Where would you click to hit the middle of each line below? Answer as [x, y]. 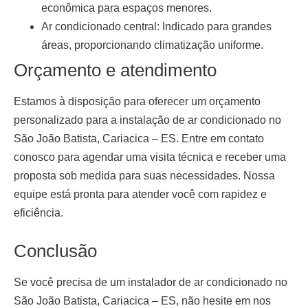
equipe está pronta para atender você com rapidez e [140, 195]
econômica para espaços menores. [126, 8]
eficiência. [38, 213]
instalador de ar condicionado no [208, 283]
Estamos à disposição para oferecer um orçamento [137, 102]
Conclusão [55, 251]
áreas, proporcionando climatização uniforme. [152, 45]
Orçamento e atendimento [115, 70]
